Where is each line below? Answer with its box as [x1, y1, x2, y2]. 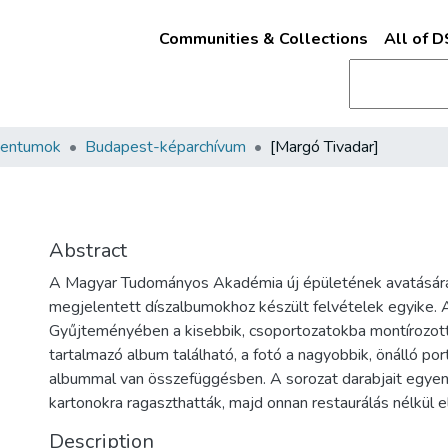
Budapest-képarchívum [85, 136, 246, 158]
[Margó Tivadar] [270, 136, 379, 158]
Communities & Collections [158, 28, 368, 50]
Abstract [49, 237, 127, 264]
